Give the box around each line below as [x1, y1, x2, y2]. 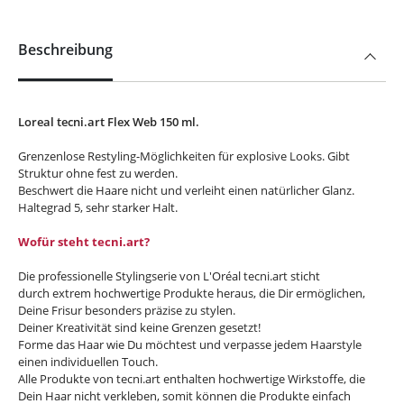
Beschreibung [18, 40, 113, 60]
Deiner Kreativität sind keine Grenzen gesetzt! [18, 319, 261, 335]
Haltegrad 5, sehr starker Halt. [18, 199, 178, 216]
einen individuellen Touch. [18, 353, 158, 370]
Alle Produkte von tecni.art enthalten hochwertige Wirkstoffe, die [18, 371, 365, 387]
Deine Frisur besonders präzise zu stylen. [18, 302, 235, 318]
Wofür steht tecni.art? [18, 234, 150, 250]
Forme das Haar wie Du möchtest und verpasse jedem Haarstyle [18, 336, 362, 353]
